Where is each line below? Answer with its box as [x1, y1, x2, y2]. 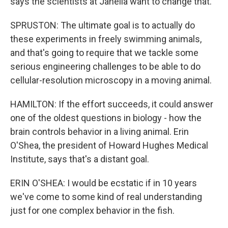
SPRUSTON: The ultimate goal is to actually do [10, 20, 195, 31]
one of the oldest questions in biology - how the [10, 112, 202, 123]
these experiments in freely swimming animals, [10, 34, 202, 44]
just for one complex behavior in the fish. [10, 205, 175, 216]
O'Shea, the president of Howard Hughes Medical [10, 140, 208, 151]
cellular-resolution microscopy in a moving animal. [10, 75, 212, 85]
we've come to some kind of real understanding [10, 191, 202, 202]
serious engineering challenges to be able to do [10, 61, 201, 72]
